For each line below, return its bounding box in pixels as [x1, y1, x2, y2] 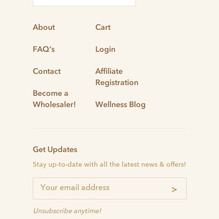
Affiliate [95, 66, 123, 76]
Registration [95, 77, 138, 88]
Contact [32, 66, 61, 76]
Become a [32, 88, 68, 98]
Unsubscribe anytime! [32, 208, 101, 215]
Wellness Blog [95, 99, 146, 109]
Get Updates [32, 144, 77, 154]
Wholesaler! [32, 99, 76, 109]
